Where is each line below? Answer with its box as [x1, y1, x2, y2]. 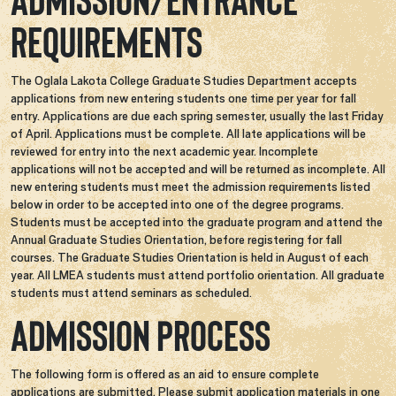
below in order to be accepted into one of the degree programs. [11, 196, 344, 211]
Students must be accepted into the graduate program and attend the [11, 214, 383, 229]
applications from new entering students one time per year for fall [11, 90, 356, 105]
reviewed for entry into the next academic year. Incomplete [11, 143, 318, 158]
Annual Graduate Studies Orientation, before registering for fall [11, 232, 342, 247]
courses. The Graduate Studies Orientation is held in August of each [11, 249, 369, 264]
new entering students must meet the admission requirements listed [11, 179, 370, 194]
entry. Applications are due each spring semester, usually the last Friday [11, 108, 384, 123]
